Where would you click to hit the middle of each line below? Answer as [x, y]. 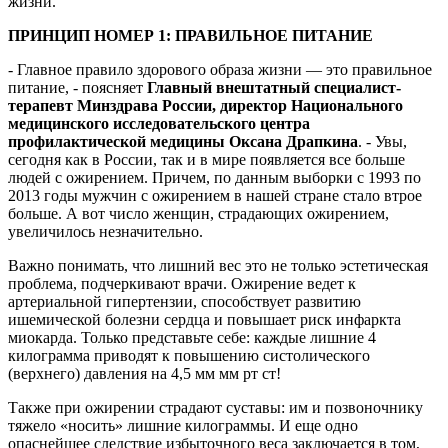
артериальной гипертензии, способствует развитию [184, 301]
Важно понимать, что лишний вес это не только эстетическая [218, 265]
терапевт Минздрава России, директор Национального [205, 105]
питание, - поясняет [77, 87]
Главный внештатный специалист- [274, 87]
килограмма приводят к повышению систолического [189, 355]
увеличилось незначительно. [105, 231]
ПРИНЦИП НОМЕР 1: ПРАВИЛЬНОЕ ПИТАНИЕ [190, 35]
